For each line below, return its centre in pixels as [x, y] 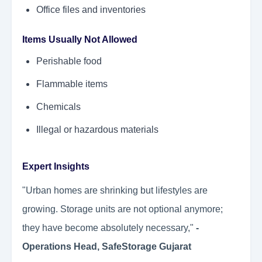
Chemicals [58, 107]
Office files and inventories [91, 10]
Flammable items [72, 84]
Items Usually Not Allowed [80, 40]
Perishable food [69, 61]
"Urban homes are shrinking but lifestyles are [115, 191]
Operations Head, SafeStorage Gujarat [107, 247]
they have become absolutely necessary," [109, 228]
